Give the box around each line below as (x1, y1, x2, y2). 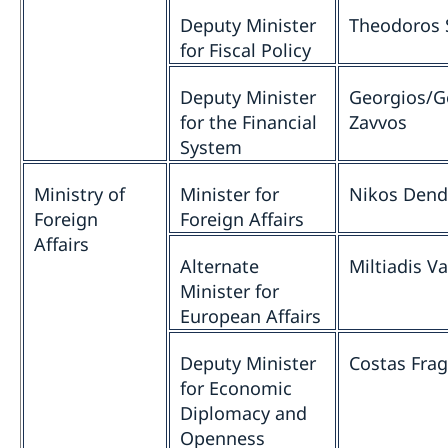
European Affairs (180, 304, 321, 329)
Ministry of (34, 182, 125, 207)
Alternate (180, 254, 259, 279)
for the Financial (180, 110, 317, 135)
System (180, 135, 242, 160)
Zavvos (349, 110, 407, 135)
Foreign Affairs (180, 207, 304, 232)
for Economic (180, 376, 292, 401)
